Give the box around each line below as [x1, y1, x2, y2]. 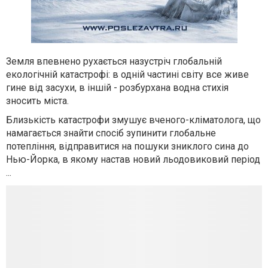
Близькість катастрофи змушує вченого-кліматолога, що [6, 114, 261, 126]
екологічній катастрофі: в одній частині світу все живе [6, 69, 249, 80]
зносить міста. [6, 95, 69, 106]
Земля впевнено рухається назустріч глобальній [6, 56, 222, 67]
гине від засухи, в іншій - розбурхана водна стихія [6, 82, 229, 93]
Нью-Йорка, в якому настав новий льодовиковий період [6, 154, 260, 165]
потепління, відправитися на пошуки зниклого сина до [6, 141, 249, 152]
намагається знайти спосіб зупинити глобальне [6, 127, 216, 139]
